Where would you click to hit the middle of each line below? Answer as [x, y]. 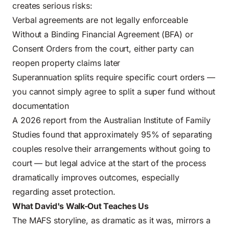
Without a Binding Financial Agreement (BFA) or [103, 34]
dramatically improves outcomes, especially [96, 177]
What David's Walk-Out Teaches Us [81, 206]
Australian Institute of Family [157, 120]
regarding [32, 191]
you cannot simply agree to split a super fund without [114, 91]
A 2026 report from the [58, 120]
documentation [41, 106]
